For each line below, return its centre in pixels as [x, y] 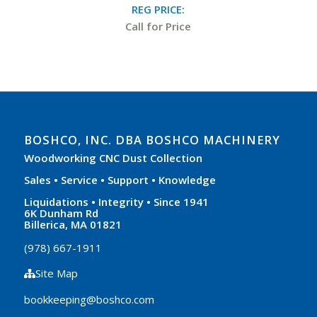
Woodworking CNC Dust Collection [113, 157]
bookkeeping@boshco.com [89, 300]
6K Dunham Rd [61, 213]
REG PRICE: [158, 9]
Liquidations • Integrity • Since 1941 [116, 201]
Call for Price [158, 26]
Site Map [57, 273]
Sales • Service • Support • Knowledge [120, 179]
